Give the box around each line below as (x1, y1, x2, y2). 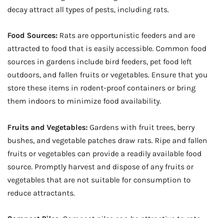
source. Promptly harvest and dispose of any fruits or (7, 162, 194, 171)
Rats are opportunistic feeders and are (57, 31, 195, 40)
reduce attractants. (7, 188, 75, 198)
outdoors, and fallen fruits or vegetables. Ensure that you (7, 70, 208, 80)
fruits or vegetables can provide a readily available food (7, 148, 201, 158)
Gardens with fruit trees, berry (90, 122, 195, 132)
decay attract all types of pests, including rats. (7, 4, 169, 14)
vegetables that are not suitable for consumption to (7, 175, 191, 184)
